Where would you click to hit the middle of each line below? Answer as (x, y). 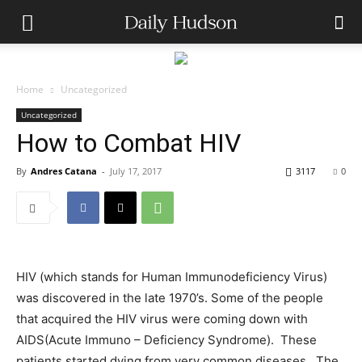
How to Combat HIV (128, 143)
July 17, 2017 (136, 171)
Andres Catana (64, 171)
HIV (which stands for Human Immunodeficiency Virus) (172, 277)
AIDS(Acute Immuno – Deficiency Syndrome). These (166, 340)
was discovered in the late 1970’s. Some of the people (170, 298)
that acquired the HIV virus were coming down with (162, 319)
